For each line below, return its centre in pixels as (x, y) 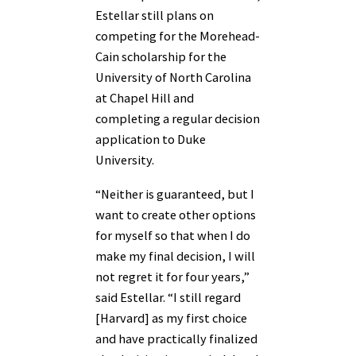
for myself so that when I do (173, 235)
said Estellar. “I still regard (168, 297)
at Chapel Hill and (145, 98)
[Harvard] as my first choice (171, 317)
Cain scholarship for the (161, 57)
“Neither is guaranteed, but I (175, 193)
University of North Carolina (173, 77)
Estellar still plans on (155, 15)
